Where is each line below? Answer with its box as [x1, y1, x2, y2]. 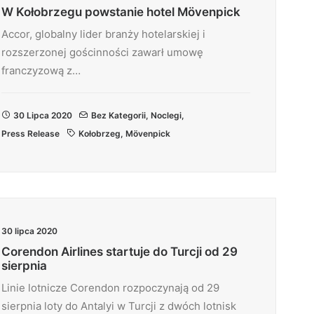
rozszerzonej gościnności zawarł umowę [1, 46, 203, 59]
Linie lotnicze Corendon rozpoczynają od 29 [1, 281, 219, 294]
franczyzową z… [1, 64, 81, 77]
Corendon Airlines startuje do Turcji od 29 [1, 245, 238, 259]
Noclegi [151, 110, 182, 121]
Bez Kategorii [91, 110, 146, 121]
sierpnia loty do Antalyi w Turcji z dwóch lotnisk [1, 299, 236, 313]
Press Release [1, 128, 60, 139]
